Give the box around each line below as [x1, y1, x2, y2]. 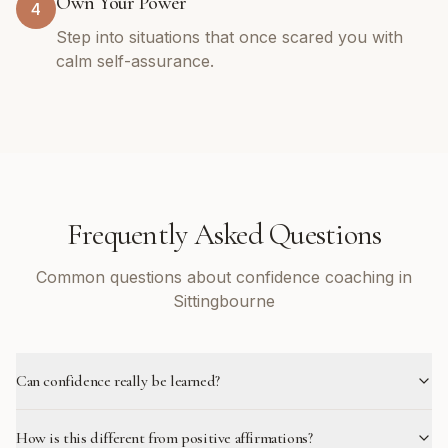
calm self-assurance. [56, 51, 214, 71]
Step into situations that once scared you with [56, 27, 403, 47]
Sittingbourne [173, 291, 275, 311]
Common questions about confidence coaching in [36, 267, 412, 287]
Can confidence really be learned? [16, 371, 220, 391]
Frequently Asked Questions [66, 216, 382, 253]
